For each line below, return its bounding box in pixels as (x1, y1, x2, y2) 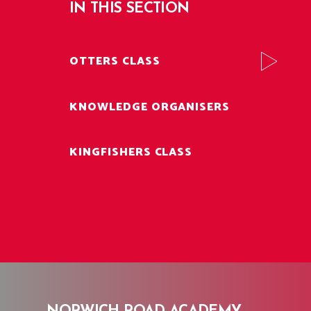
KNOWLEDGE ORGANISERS (69, 97, 230, 117)
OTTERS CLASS (69, 52, 160, 72)
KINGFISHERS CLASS (69, 143, 193, 162)
